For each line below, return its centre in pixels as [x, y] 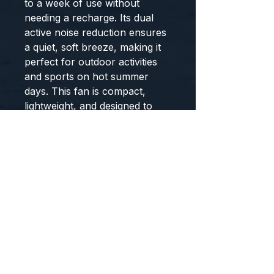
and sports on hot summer [87, 76]
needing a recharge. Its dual [89, 18]
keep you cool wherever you [92, 120]
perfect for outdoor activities [91, 62]
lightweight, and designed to [88, 106]
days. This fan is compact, [85, 91]
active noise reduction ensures [95, 32]
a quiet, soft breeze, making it [93, 47]
